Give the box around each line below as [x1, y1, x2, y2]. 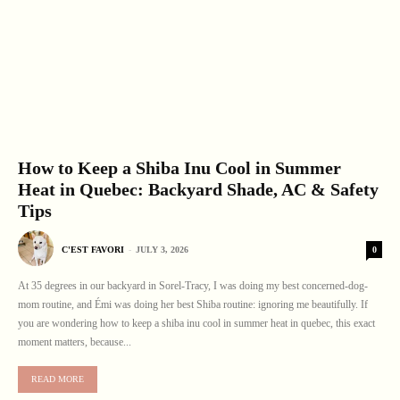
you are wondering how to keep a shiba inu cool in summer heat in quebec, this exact [18, 316, 375, 329]
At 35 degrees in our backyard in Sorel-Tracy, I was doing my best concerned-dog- [18, 279, 368, 292]
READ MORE [31, 373, 84, 384]
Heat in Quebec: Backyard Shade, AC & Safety [18, 179, 379, 199]
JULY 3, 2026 [136, 244, 188, 254]
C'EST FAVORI [62, 244, 124, 254]
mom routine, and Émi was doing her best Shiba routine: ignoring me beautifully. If [18, 297, 368, 311]
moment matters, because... [18, 335, 131, 348]
